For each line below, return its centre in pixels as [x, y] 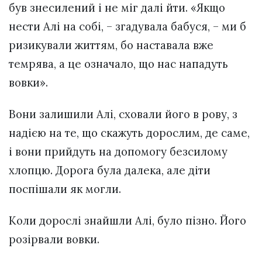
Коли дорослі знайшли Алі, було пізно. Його [127, 220]
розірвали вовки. [54, 239]
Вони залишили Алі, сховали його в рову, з [123, 114]
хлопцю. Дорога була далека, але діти [110, 170]
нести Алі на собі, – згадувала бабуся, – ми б [127, 26]
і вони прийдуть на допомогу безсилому [118, 151]
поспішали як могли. [65, 189]
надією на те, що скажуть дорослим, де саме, [129, 132]
